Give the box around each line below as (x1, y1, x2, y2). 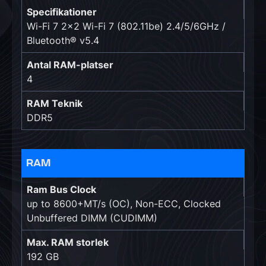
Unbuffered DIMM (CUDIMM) (27, 212, 157, 224)
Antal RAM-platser (27, 59, 113, 71)
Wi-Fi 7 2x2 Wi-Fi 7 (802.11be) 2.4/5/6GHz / (27, 20, 226, 32)
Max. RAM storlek (27, 236, 109, 248)
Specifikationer (27, 6, 97, 18)
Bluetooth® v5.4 (27, 34, 99, 46)
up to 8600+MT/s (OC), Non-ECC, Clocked (27, 198, 221, 210)
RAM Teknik (27, 97, 83, 109)
